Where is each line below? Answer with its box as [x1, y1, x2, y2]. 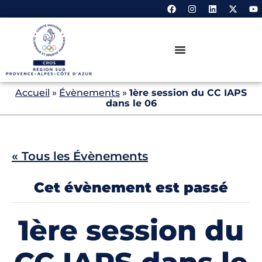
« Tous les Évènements [12, 149, 148, 163]
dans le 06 [105, 98, 157, 109]
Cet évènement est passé [34, 179, 228, 196]
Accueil [15, 87, 50, 98]
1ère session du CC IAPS [129, 87, 247, 98]
